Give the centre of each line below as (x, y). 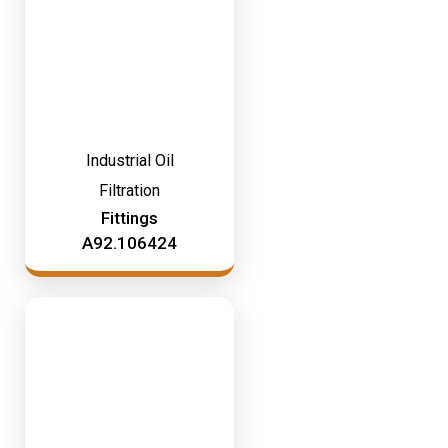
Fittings (129, 218)
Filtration (129, 190)
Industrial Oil (129, 160)
